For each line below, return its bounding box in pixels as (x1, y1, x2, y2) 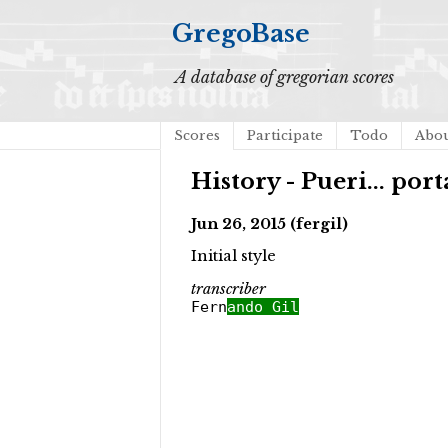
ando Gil (227, 298, 299, 316)
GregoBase (172, 19, 310, 48)
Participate (247, 127, 323, 144)
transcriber (191, 280, 266, 299)
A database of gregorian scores (175, 67, 394, 87)
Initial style (191, 247, 276, 266)
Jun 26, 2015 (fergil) (191, 214, 348, 233)
